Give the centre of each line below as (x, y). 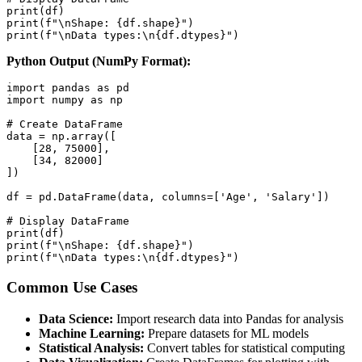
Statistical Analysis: (91, 347)
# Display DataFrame (68, 221)
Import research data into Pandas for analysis (228, 318)
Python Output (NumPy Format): (99, 61)
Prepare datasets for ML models (227, 333)
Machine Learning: (92, 333)
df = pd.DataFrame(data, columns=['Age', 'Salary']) (168, 197)
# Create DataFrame (65, 124)
